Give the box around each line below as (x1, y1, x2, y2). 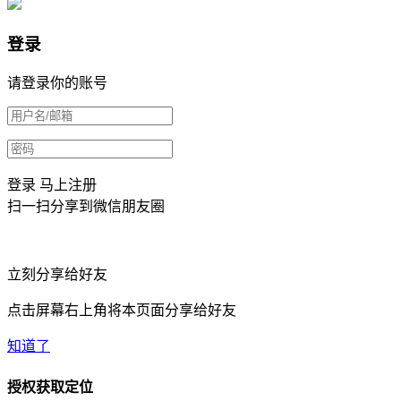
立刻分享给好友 (7, 267, 107, 283)
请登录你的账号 (7, 75, 107, 91)
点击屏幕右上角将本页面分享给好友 (7, 303, 236, 319)
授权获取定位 (7, 379, 93, 395)
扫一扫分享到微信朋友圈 (7, 199, 165, 215)
